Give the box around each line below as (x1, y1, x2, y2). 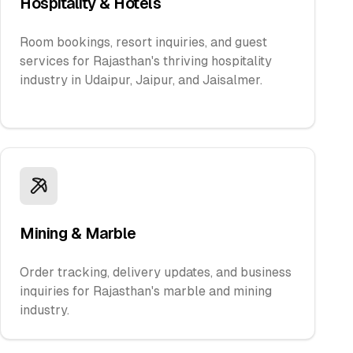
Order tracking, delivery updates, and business (20, 265, 292, 280)
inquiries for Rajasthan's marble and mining (20, 284, 272, 299)
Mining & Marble (20, 225, 136, 242)
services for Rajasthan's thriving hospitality (20, 54, 272, 69)
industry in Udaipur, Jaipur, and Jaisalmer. (20, 72, 262, 87)
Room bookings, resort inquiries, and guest (20, 35, 267, 50)
